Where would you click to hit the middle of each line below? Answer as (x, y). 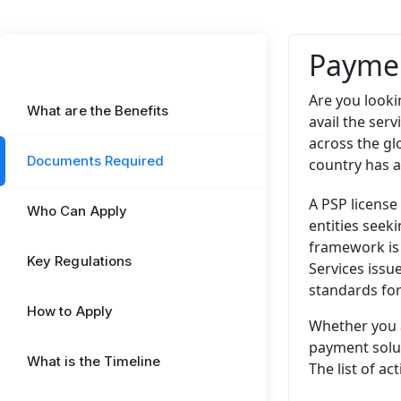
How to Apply (70, 311)
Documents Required (96, 161)
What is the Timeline (94, 361)
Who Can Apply (77, 211)
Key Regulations (80, 261)
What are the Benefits (98, 111)
